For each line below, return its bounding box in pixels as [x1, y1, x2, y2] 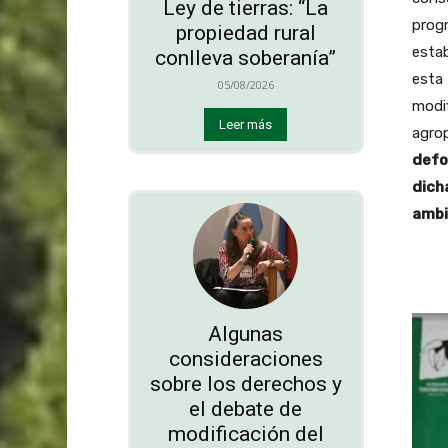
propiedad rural [175, 21, 316, 46]
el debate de [189, 396, 303, 421]
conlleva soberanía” [155, 46, 337, 71]
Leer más [219, 117, 273, 133]
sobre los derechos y [149, 371, 342, 396]
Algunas [208, 321, 284, 346]
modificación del [167, 421, 324, 446]
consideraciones [168, 346, 323, 371]
